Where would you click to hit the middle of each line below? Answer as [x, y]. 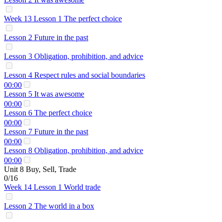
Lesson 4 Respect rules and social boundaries [75, 75]
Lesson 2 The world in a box [49, 206]
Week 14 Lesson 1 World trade [52, 187]
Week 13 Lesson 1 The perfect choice [63, 19]
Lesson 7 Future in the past [46, 132]
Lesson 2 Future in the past [46, 37]
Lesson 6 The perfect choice [48, 113]
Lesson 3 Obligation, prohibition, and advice [74, 56]
